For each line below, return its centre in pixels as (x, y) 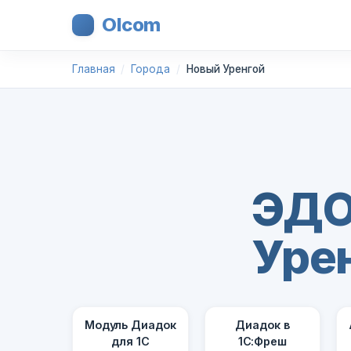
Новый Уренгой (225, 69)
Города (150, 69)
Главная (94, 69)
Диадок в (262, 325)
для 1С (130, 342)
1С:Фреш (262, 342)
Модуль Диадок (130, 325)
